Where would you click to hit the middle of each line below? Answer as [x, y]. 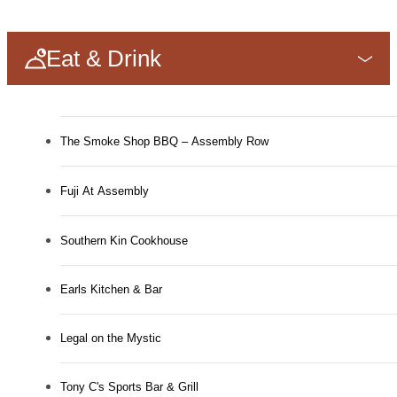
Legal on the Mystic [111, 339]
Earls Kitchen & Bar [111, 290]
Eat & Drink [104, 58]
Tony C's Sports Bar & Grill [129, 387]
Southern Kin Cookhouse [124, 241]
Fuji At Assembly [105, 191]
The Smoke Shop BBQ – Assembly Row [164, 142]
